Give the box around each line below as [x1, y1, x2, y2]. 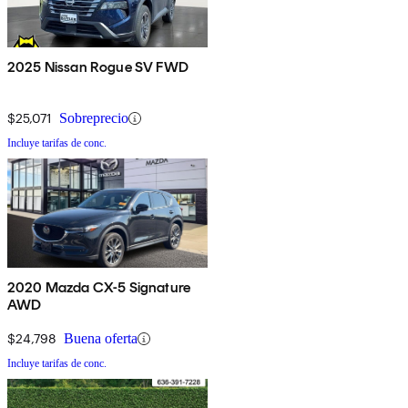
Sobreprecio [59, 110, 128, 127]
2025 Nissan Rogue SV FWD [7, 58, 189, 76]
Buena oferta [64, 331, 138, 347]
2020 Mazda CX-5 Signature [7, 279, 190, 297]
